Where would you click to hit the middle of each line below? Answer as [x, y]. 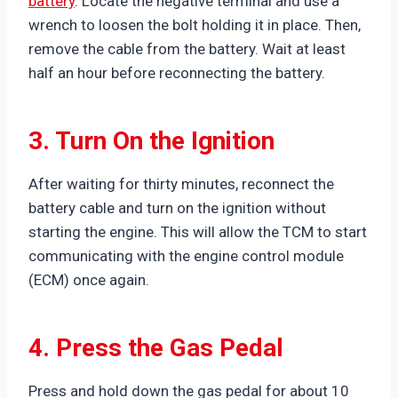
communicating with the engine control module [186, 255]
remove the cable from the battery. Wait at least [187, 48]
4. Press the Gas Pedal [156, 347]
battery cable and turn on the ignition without [177, 207]
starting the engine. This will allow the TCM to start [198, 231]
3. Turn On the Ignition [151, 140]
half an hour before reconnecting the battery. [177, 72]
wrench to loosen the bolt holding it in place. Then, [195, 24]
